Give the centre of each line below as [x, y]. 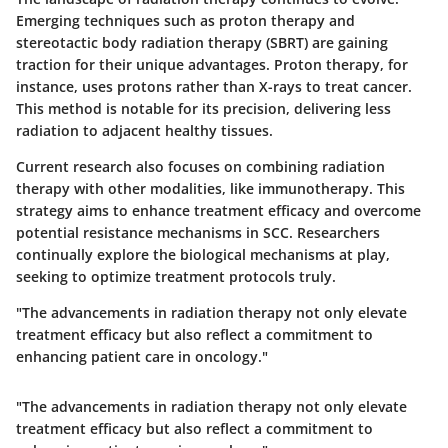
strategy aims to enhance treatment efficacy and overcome [218, 211]
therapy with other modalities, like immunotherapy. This [210, 189]
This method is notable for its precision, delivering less [203, 109]
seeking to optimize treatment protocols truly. [176, 277]
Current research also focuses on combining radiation [200, 167]
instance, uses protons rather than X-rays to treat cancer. [214, 87]
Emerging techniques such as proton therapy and [185, 21]
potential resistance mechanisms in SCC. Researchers [198, 233]
